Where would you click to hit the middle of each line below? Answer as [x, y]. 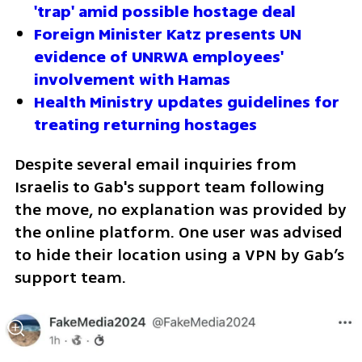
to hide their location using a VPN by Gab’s [179, 255]
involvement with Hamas [132, 79]
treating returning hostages [145, 124]
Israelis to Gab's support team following [169, 187]
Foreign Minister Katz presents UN [168, 34]
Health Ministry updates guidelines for [187, 102]
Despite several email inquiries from [155, 164]
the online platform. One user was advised [178, 232]
